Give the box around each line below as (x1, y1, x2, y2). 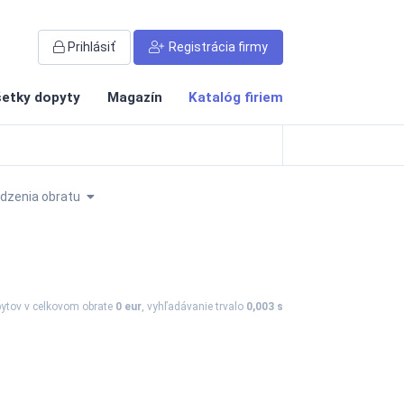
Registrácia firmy (169, 39, 268, 54)
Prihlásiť (68, 39, 115, 54)
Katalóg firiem (188, 89, 283, 106)
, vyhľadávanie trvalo (142, 300, 246, 313)
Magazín (106, 89, 162, 106)
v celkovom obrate (24, 300, 115, 313)
